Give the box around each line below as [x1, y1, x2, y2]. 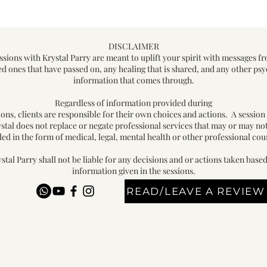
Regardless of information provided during [55, 97, 212, 109]
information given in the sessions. [72, 165, 195, 177]
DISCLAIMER [108, 41, 159, 52]
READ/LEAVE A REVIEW [126, 185, 265, 198]
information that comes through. [73, 74, 194, 86]
